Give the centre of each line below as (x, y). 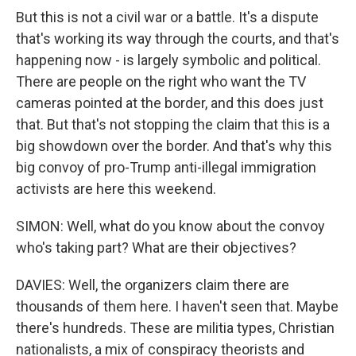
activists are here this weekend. (116, 189)
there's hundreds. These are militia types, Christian (175, 328)
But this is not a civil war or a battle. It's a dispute (167, 17)
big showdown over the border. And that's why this (174, 146)
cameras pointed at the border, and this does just (170, 103)
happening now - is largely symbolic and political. (168, 60)
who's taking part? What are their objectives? (156, 248)
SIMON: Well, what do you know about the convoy (170, 226)
